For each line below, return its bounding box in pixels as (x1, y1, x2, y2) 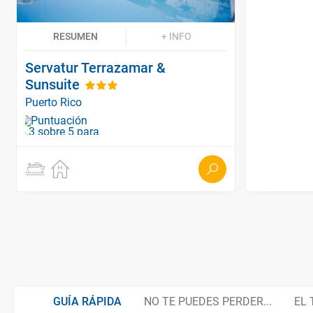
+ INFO (161, 30, 191, 42)
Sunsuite (25, 75, 80, 93)
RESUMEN (53, 30, 98, 42)
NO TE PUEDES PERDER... (144, 294, 272, 308)
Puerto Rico (25, 95, 82, 109)
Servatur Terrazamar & (25, 59, 166, 76)
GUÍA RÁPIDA (53, 294, 122, 308)
